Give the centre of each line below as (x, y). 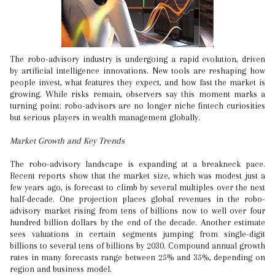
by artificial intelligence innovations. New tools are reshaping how (137, 71)
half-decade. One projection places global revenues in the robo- (137, 199)
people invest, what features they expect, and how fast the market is (137, 82)
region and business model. (61, 269)
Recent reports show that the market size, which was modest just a (137, 176)
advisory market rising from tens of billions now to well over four (137, 211)
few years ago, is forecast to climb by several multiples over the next (137, 187)
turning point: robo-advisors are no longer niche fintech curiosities (137, 106)
